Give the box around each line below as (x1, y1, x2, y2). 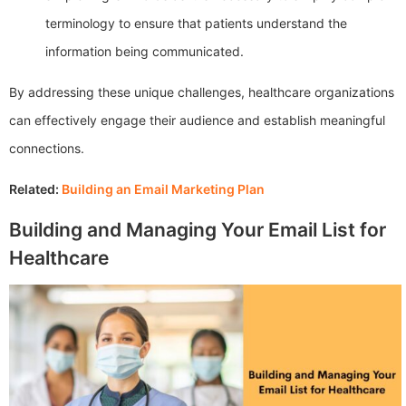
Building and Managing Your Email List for (9, 217, 386, 241)
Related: (9, 180, 62, 197)
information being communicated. (45, 43, 244, 59)
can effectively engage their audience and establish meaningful (9, 111, 385, 128)
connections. (9, 140, 84, 156)
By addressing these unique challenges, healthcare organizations (9, 83, 394, 100)
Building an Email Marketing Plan (62, 180, 265, 197)
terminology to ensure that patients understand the (45, 14, 347, 31)
